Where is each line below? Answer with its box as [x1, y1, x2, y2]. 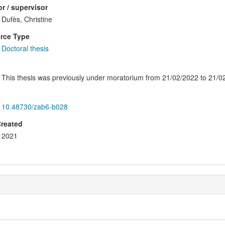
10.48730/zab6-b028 [1, 101, 68, 112]
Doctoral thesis [1, 43, 49, 54]
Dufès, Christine [1, 14, 52, 25]
